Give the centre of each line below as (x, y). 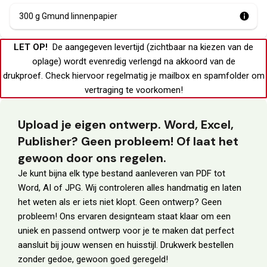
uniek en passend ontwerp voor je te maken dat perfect (126, 231)
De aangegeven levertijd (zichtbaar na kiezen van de (150, 47)
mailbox (174, 76)
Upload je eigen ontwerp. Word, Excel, (126, 125)
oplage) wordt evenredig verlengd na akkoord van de (133, 62)
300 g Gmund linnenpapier (68, 16)
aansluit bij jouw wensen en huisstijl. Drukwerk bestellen (126, 245)
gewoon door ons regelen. (92, 158)
